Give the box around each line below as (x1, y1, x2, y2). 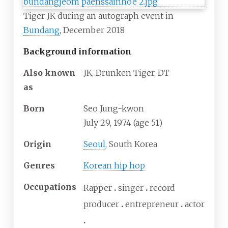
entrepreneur (125, 199, 179, 210)
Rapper (83, 183, 112, 193)
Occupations (23, 182, 76, 192)
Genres (23, 160, 55, 171)
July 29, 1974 (83, 118, 131, 128)
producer (83, 199, 119, 210)
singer (118, 183, 144, 193)
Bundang (23, 25, 60, 36)
